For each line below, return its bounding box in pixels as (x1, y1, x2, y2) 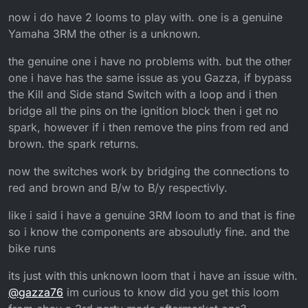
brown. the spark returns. (8, 137, 139, 151)
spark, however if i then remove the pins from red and (8, 120, 289, 135)
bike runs (8, 241, 56, 256)
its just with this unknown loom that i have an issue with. (8, 269, 298, 283)
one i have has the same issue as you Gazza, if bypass (8, 71, 291, 85)
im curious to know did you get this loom (63, 285, 279, 300)
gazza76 (19, 285, 63, 300)
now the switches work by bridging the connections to (8, 164, 289, 179)
